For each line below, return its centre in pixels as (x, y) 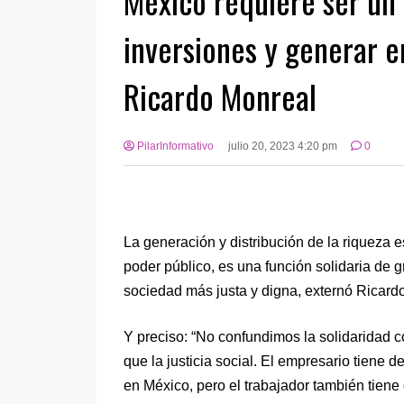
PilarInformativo (174, 146)
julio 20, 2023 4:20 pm (282, 146)
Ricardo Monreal (220, 96)
